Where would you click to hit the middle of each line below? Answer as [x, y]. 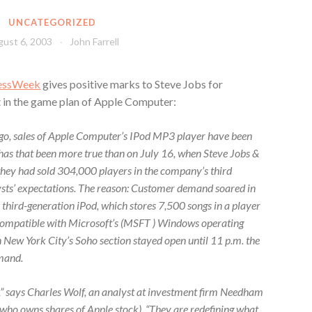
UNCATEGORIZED [53, 23]
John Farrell [95, 41]
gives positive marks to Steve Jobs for [132, 84]
